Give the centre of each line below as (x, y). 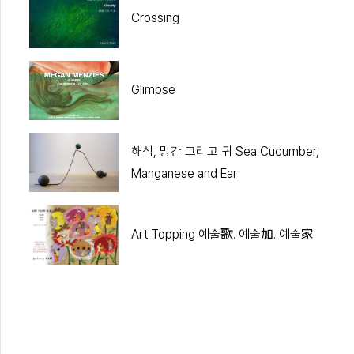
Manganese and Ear (184, 173)
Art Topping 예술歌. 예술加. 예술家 (222, 234)
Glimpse (153, 90)
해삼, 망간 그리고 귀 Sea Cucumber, (225, 151)
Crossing (155, 17)
